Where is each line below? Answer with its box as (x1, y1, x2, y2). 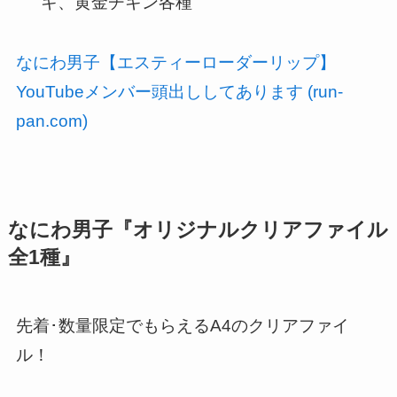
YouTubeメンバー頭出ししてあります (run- (15, 82, 343, 102)
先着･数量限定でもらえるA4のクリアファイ (15, 315, 349, 335)
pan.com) (15, 112, 88, 131)
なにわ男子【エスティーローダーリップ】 (15, 53, 336, 73)
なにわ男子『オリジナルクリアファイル (7, 218, 388, 241)
